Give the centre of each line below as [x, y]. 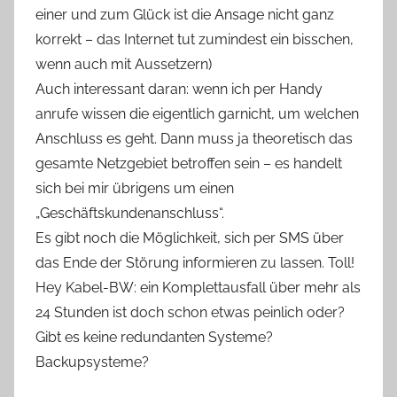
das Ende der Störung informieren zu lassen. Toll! [195, 263]
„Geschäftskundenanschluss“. [130, 213]
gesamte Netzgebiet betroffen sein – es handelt [189, 163]
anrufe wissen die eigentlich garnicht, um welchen [197, 114]
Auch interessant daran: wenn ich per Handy [179, 89]
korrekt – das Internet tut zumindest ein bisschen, [195, 39]
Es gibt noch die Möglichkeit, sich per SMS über [190, 238]
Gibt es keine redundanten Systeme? [154, 337]
